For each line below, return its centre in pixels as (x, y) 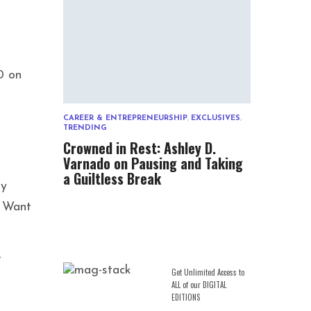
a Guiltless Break (112, 178)
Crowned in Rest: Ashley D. (140, 148)
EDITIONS (186, 297)
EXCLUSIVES (216, 118)
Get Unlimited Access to (208, 272)
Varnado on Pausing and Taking (153, 163)
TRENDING (85, 128)
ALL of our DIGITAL (199, 284)
